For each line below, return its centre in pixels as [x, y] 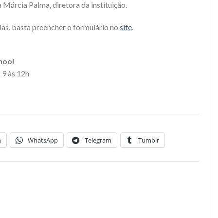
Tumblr [149, 140]
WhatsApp [43, 140]
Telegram [98, 140]
